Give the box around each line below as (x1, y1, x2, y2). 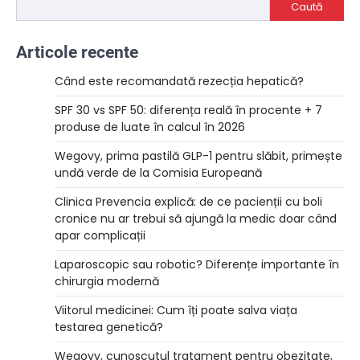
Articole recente (16, 43, 138, 63)
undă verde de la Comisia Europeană (55, 165, 262, 182)
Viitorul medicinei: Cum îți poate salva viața (55, 302, 297, 319)
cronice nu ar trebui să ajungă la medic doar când (55, 211, 337, 227)
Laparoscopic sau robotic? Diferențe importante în (55, 256, 339, 273)
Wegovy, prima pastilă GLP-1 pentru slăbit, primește (55, 148, 342, 165)
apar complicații (55, 227, 145, 244)
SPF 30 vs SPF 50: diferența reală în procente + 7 (55, 102, 322, 119)
